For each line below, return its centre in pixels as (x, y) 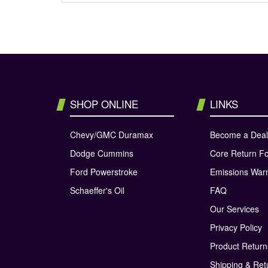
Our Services (234, 208)
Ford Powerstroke (104, 171)
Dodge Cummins (102, 153)
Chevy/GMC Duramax (112, 134)
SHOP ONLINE (104, 103)
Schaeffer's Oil (97, 190)
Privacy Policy (236, 227)
